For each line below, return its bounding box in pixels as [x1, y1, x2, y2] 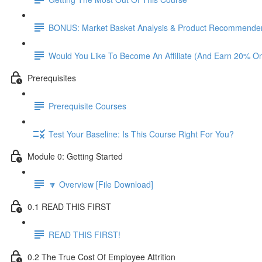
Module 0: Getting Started [27, 150, 123, 162]
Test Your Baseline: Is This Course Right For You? [49, 127, 234, 140]
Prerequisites [27, 71, 76, 84]
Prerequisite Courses [49, 99, 126, 112]
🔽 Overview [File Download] [49, 178, 153, 190]
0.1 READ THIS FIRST [27, 200, 111, 212]
